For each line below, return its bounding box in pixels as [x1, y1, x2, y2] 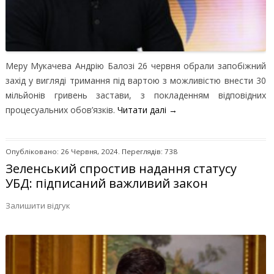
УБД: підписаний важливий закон [5, 174, 208, 191]
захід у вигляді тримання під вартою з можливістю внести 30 [5, 74, 266, 86]
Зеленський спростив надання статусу [5, 160, 237, 177]
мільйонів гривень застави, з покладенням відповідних [5, 89, 266, 101]
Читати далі [117, 103, 169, 116]
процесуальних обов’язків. [5, 103, 117, 116]
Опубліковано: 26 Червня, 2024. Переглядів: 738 [5, 146, 177, 156]
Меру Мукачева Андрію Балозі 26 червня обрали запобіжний [5, 59, 266, 72]
